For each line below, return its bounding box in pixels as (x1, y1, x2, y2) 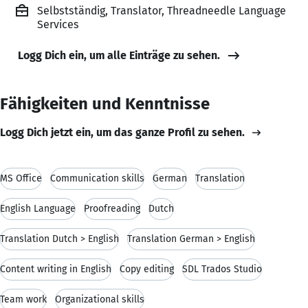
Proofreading (84, 202, 140, 214)
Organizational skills (55, 293, 144, 305)
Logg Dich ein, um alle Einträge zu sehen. (18, 48, 220, 62)
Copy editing (120, 263, 174, 275)
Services (37, 17, 79, 31)
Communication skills (50, 172, 144, 184)
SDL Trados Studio (182, 263, 262, 275)
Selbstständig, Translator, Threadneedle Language (37, 3, 286, 17)
